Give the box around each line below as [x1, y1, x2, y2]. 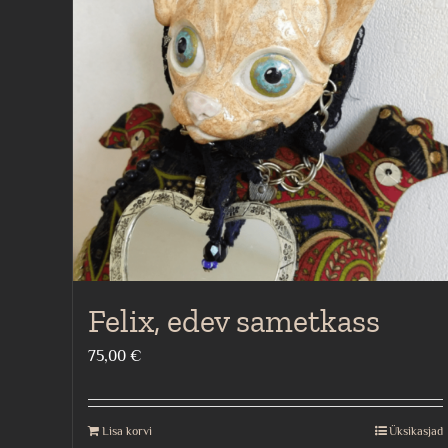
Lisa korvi [102, 423, 152, 438]
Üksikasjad [388, 423, 443, 438]
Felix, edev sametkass [88, 301, 380, 340]
